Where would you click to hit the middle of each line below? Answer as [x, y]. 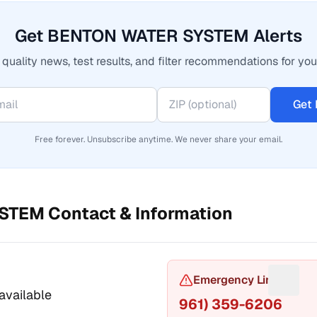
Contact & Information [139, 213]
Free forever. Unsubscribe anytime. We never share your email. [158, 139]
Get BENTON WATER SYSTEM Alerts [158, 36]
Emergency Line [236, 280]
